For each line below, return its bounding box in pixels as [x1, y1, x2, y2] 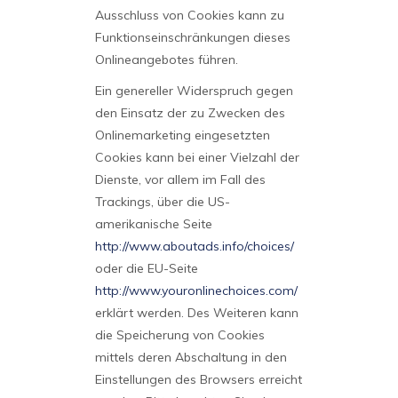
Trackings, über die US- [94, 194, 230, 210]
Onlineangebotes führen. [94, 52, 238, 68]
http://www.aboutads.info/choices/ [94, 238, 294, 254]
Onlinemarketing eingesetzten [94, 127, 270, 143]
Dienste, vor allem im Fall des [94, 171, 266, 187]
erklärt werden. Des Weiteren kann [94, 305, 298, 321]
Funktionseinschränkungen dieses [94, 29, 291, 45]
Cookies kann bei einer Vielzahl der [94, 149, 299, 165]
